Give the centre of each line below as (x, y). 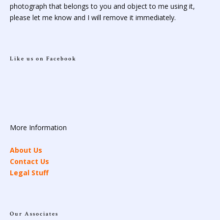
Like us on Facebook (43, 59)
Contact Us (29, 162)
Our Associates (34, 214)
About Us (26, 150)
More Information (38, 128)
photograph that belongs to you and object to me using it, (102, 6)
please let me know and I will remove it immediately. (93, 18)
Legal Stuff (29, 173)
